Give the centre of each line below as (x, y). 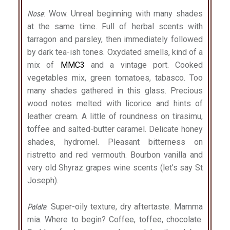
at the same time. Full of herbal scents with (115, 26)
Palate (36, 206)
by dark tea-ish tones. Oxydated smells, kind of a (115, 52)
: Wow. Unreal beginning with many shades (123, 13)
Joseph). (43, 180)
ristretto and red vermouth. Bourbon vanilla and (115, 155)
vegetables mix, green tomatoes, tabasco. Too (115, 78)
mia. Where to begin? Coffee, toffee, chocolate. (115, 219)
